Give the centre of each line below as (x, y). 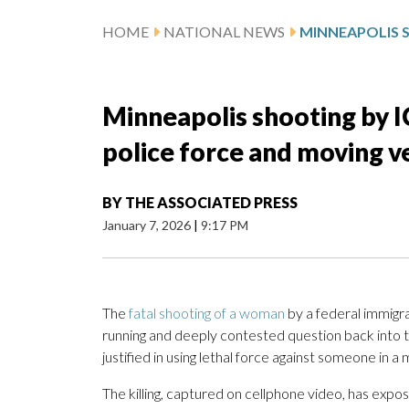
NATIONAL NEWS (224, 32)
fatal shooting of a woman (207, 313)
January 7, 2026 (148, 225)
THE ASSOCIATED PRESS (211, 203)
